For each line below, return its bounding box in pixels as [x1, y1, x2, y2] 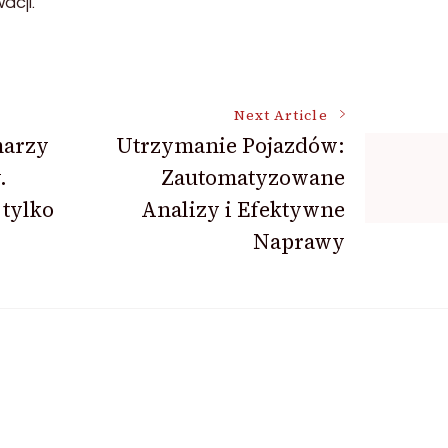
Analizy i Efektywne [140, 194, 345, 224]
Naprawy [252, 226, 345, 256]
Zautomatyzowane [160, 162, 345, 192]
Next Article [233, 105, 328, 125]
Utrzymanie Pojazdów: [115, 130, 345, 160]
